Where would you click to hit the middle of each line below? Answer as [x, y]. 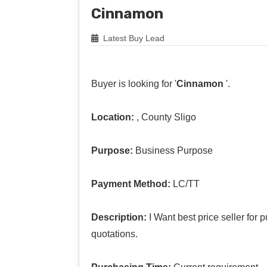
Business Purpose [173, 150]
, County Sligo [165, 117]
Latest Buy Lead [133, 38]
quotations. [114, 234]
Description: [119, 217]
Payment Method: [131, 184]
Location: [113, 117]
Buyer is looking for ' [134, 83]
